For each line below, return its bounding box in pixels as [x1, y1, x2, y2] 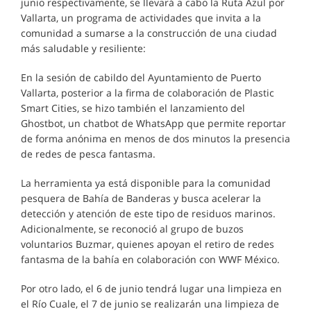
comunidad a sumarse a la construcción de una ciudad [21, 26, 277, 40]
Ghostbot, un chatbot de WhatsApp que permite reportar [21, 117, 286, 130]
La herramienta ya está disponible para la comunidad [21, 176, 271, 190]
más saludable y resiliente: [21, 42, 146, 55]
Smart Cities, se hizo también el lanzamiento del [21, 101, 245, 115]
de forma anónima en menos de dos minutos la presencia [21, 132, 290, 145]
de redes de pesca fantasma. [21, 147, 155, 160]
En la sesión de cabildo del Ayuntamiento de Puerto [21, 71, 261, 84]
